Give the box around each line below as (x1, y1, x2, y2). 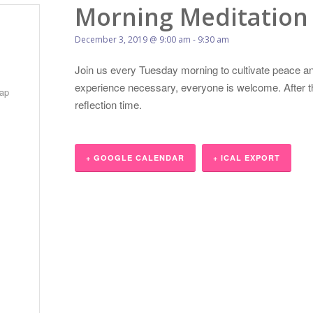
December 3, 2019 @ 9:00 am (75, 34, 191, 46)
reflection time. (75, 97, 142, 112)
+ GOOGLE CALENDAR (86, 152, 184, 163)
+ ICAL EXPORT (213, 152, 280, 163)
